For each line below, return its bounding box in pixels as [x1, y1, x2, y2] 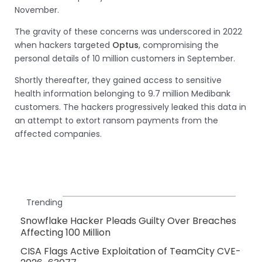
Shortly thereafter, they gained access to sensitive [15, 74, 222, 87]
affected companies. [15, 128, 102, 140]
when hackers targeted [15, 39, 112, 51]
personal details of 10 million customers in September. [15, 53, 235, 65]
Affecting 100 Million [20, 226, 111, 240]
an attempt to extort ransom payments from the [15, 115, 218, 127]
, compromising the [139, 39, 219, 51]
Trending [26, 196, 63, 209]
